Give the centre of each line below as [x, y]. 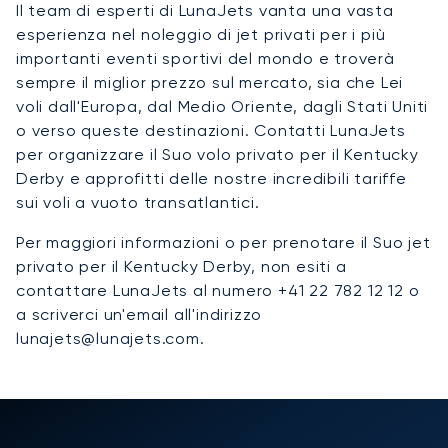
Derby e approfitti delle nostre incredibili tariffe [211, 178]
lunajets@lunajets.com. [110, 338]
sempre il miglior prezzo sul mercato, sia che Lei [210, 82]
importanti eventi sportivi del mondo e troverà [205, 58]
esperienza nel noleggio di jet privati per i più [201, 34]
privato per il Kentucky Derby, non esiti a [181, 266]
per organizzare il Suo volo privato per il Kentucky [217, 154]
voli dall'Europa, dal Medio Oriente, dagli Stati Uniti [222, 106]
